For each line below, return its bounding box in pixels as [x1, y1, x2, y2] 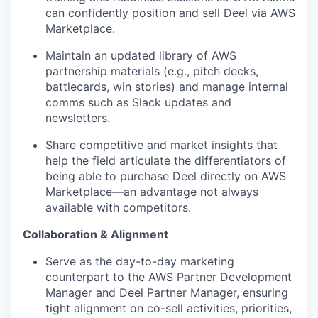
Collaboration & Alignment [23, 227, 168, 242]
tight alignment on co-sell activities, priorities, [45, 301, 292, 316]
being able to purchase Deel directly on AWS [45, 169, 286, 184]
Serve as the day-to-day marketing [45, 254, 234, 269]
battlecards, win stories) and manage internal [45, 79, 288, 94]
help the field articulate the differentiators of [45, 153, 286, 168]
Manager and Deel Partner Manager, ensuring [45, 285, 288, 300]
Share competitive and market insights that [45, 138, 278, 153]
